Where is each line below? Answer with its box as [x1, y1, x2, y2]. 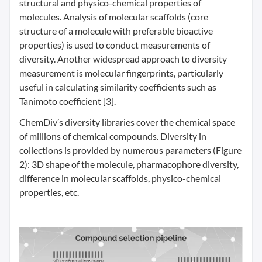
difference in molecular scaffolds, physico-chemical [19, 173, 221, 184]
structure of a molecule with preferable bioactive [19, 25, 213, 37]
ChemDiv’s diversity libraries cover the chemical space [19, 116, 235, 128]
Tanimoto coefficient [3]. [19, 95, 116, 107]
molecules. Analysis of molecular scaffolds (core [19, 11, 208, 23]
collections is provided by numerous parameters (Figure [19, 144, 242, 156]
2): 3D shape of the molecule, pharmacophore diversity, [19, 158, 239, 170]
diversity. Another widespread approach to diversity [19, 53, 227, 65]
